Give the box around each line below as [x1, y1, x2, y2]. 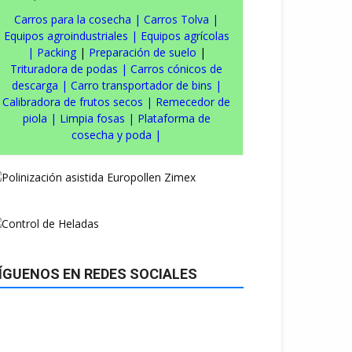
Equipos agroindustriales [3, 27, 128, 43]
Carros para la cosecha [14, 11, 131, 27]
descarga [11, 77, 58, 93]
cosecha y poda [71, 126, 152, 142]
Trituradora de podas [10, 60, 118, 76]
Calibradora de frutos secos [2, 93, 143, 109]
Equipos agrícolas [140, 27, 229, 43]
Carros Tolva [144, 11, 209, 27]
